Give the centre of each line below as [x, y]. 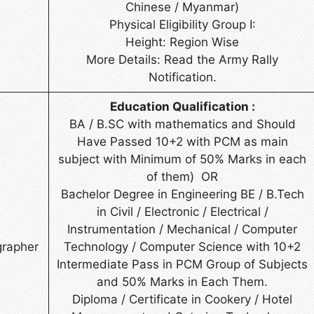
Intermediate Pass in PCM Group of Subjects [182, 264]
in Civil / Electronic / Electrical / [182, 211]
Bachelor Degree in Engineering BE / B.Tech [182, 194]
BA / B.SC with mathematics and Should [182, 124]
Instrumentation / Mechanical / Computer [182, 229]
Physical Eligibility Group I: [182, 24]
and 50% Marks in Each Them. [182, 281]
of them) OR [182, 176]
